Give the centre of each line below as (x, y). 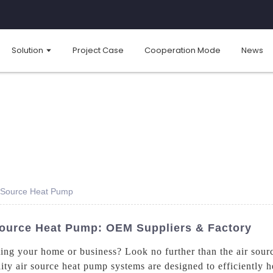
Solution (27, 50)
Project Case (98, 50)
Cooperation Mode (183, 50)
